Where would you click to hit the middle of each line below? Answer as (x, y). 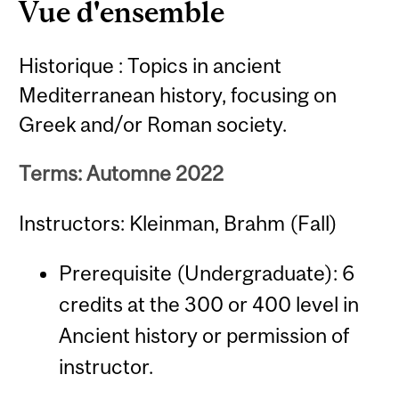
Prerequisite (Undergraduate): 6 (206, 273)
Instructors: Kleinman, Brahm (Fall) (179, 223)
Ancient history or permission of (204, 336)
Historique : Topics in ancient (151, 65)
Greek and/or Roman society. (153, 124)
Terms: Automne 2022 (122, 174)
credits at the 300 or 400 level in (208, 305)
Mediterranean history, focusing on (178, 94)
